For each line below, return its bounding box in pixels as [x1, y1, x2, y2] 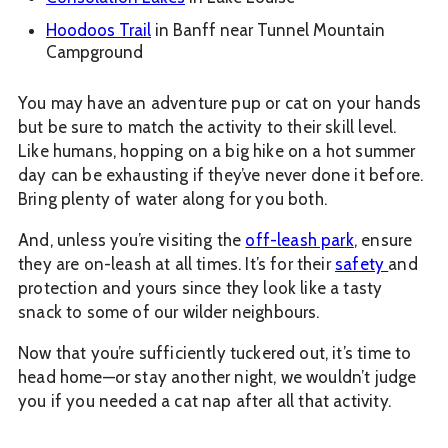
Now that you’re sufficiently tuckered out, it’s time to [18, 343, 412, 364]
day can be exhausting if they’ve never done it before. [18, 165, 424, 186]
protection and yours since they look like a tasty [18, 278, 383, 299]
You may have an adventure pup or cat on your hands [18, 93, 422, 114]
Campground [46, 42, 143, 63]
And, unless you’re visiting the [18, 230, 246, 251]
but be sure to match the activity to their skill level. [18, 117, 397, 138]
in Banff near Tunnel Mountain [151, 20, 385, 41]
